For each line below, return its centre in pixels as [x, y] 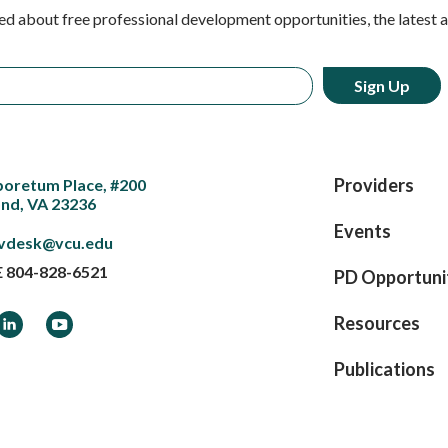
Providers [373, 185]
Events [362, 231]
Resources [376, 323]
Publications [384, 369]
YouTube [78, 322]
